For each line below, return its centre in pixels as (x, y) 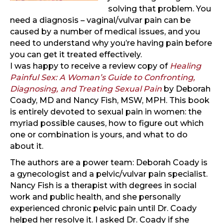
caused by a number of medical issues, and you (105, 32)
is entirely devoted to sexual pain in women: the (106, 112)
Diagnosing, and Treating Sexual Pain (87, 89)
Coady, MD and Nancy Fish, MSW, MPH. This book (110, 101)
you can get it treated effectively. (76, 55)
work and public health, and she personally (95, 197)
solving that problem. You (160, 9)
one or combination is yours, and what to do (99, 135)
